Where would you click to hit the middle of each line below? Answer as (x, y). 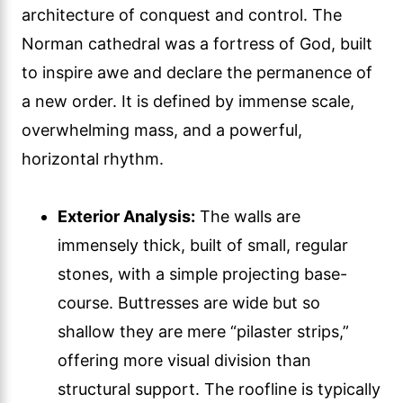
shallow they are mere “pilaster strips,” (203, 331)
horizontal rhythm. (93, 158)
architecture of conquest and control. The (182, 14)
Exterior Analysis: (126, 216)
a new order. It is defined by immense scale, (188, 101)
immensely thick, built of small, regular (203, 245)
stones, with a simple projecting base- (202, 273)
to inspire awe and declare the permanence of (197, 72)
